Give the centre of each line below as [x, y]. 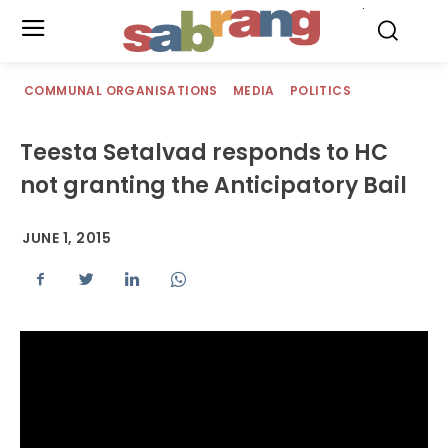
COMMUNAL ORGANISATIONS [121, 90]
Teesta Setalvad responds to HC [204, 152]
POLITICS [320, 90]
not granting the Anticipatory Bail [213, 185]
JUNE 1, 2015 [66, 238]
